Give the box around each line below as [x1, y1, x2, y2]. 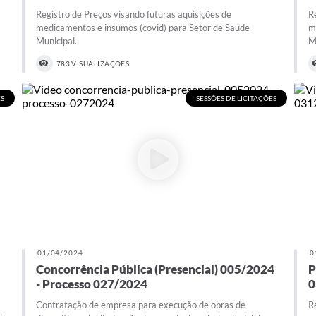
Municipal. [35, 35, 77, 47]
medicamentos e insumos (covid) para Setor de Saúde [35, 22, 250, 34]
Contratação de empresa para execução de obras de [35, 298, 245, 310]
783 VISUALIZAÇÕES [56, 59, 130, 68]
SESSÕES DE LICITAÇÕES [196, 94, 277, 103]
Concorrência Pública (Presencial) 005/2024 [35, 261, 274, 276]
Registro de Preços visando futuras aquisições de [35, 8, 231, 20]
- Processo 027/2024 [35, 276, 147, 291]
